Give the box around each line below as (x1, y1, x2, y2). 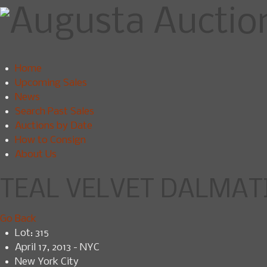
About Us (15, 149, 57, 160)
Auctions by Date (15, 120, 92, 132)
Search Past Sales (15, 106, 94, 117)
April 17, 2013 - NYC (15, 242, 100, 253)
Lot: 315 (15, 228, 49, 239)
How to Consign (15, 135, 86, 146)
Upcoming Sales (15, 77, 87, 89)
